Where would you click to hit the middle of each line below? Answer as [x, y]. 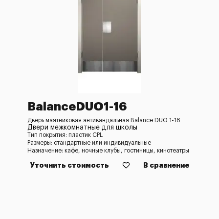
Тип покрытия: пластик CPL [65, 135]
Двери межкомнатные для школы [82, 128]
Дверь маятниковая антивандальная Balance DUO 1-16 [104, 120]
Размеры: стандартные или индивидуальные [89, 143]
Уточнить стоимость [69, 165]
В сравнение [166, 165]
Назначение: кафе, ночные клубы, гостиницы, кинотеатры [108, 151]
